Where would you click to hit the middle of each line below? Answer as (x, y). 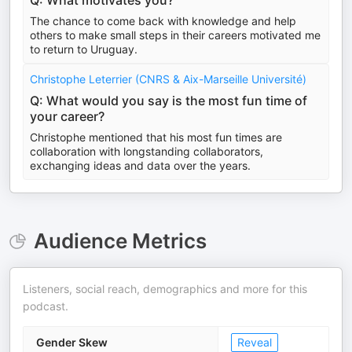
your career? (67, 116)
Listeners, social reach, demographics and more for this (165, 289)
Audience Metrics (120, 241)
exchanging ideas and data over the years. (140, 165)
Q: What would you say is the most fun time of (169, 101)
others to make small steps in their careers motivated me (175, 35)
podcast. (46, 306)
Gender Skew (72, 342)
